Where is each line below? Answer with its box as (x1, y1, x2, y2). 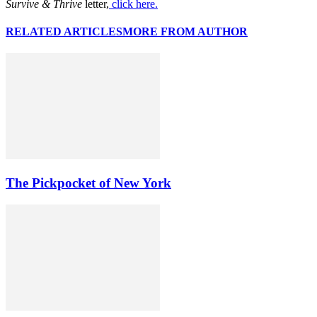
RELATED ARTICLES (6, 25, 122, 38)
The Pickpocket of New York (6, 175, 171, 191)
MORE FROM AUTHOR (122, 25, 248, 38)
